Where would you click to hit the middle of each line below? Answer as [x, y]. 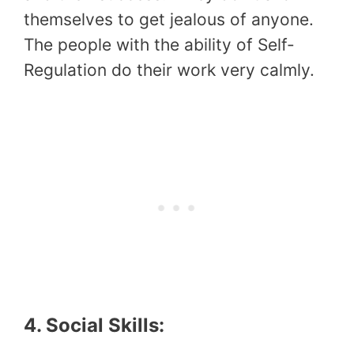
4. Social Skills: [94, 326]
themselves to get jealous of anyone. [171, 19]
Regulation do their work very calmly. [171, 70]
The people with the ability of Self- [159, 44]
